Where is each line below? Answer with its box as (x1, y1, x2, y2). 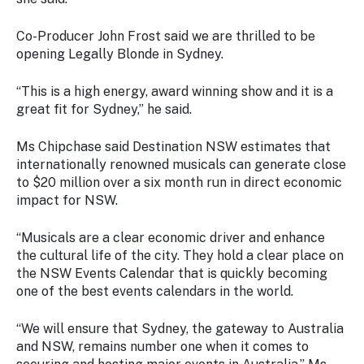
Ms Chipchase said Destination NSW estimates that (16, 139, 331, 154)
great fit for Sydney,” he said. (16, 102, 192, 117)
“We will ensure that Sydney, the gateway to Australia (16, 321, 344, 336)
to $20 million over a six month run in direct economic (16, 175, 342, 190)
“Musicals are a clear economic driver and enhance (16, 230, 325, 245)
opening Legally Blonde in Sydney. (16, 46, 223, 62)
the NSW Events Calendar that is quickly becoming (16, 266, 327, 281)
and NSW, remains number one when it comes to (16, 339, 309, 354)
